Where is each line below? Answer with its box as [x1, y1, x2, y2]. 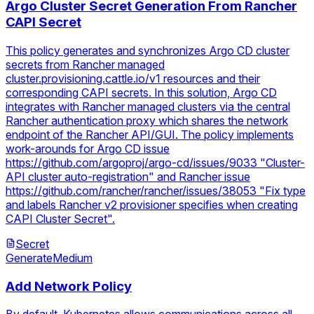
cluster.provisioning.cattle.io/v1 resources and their [6, 71, 260, 86]
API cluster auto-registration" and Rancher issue [6, 169, 250, 184]
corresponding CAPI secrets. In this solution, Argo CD [6, 85, 277, 100]
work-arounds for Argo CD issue [6, 141, 170, 156]
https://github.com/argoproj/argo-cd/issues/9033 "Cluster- [6, 155, 305, 170]
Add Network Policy [6, 278, 132, 294]
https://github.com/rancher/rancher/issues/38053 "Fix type [6, 183, 306, 198]
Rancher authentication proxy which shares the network [6, 113, 288, 128]
